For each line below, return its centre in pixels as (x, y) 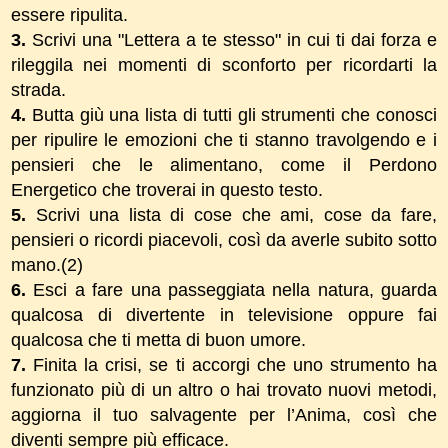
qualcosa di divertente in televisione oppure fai (224, 314)
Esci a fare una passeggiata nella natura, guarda (231, 289)
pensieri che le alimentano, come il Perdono (224, 164)
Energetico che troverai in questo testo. (167, 189)
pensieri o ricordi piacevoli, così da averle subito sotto (224, 239)
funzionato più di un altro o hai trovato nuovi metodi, (224, 389)
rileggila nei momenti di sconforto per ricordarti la (224, 64)
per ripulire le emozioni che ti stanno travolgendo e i (224, 139)
